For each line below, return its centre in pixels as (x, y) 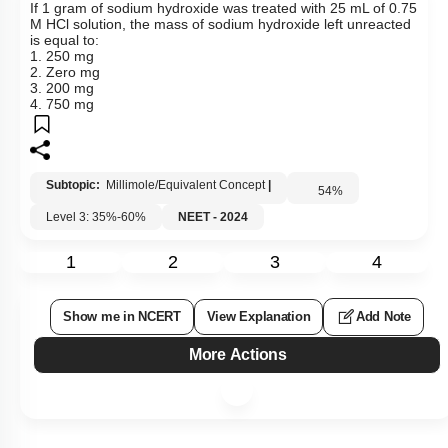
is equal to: (64, 40)
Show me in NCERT (122, 317)
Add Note (383, 317)
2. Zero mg (65, 72)
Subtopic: (74, 185)
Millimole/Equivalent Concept (185, 185)
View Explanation (258, 317)
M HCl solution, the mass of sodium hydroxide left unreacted (220, 24)
